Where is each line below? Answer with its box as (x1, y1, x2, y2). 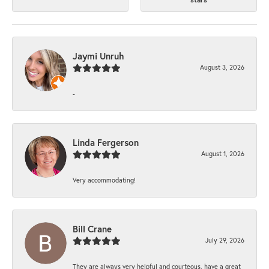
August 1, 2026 (201, 149, 244, 159)
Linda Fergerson (73, 136, 139, 149)
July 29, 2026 (205, 235, 244, 245)
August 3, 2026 (200, 62, 244, 72)
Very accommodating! (73, 175, 136, 185)
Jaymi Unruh (73, 50, 124, 62)
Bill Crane (73, 223, 112, 235)
